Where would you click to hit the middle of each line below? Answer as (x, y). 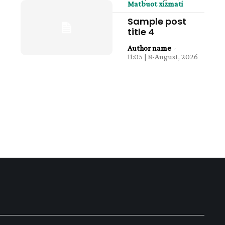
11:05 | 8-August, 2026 (162, 57)
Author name (149, 48)
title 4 (141, 32)
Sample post (157, 21)
